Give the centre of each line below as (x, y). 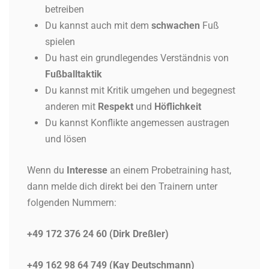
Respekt (116, 106)
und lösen (67, 139)
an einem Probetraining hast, (169, 170)
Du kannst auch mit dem (98, 25)
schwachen (176, 25)
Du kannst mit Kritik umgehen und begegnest (140, 90)
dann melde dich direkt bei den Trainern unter (122, 186)
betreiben (65, 9)
